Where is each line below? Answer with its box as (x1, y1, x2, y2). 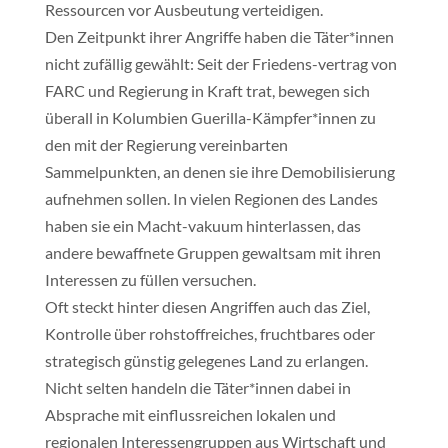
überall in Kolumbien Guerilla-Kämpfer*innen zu (44, 108, 376, 127)
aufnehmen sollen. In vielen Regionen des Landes (44, 189, 378, 208)
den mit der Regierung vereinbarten (44, 135, 288, 154)
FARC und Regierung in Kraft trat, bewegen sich (44, 81, 370, 100)
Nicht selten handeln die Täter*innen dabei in (44, 378, 351, 397)
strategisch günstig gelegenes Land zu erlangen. (44, 351, 368, 370)
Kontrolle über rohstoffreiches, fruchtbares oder (44, 324, 375, 343)
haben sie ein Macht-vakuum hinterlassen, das (44, 216, 361, 235)
